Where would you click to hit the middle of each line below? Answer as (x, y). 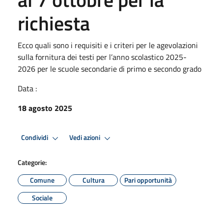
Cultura (93, 180)
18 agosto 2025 (45, 108)
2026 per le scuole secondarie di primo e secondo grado (110, 69)
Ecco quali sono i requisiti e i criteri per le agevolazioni (108, 45)
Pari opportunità (148, 180)
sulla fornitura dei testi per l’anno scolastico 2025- (102, 57)
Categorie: (32, 162)
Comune (42, 180)
